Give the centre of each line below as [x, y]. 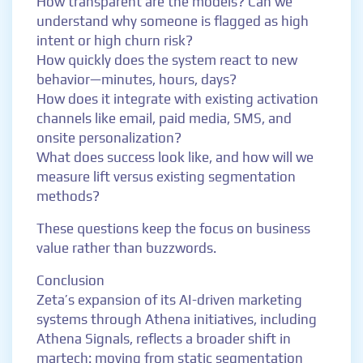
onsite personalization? [109, 138]
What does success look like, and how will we [175, 157]
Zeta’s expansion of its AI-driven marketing [169, 300]
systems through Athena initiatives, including [177, 319]
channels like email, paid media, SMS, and [164, 118]
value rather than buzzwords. [126, 248]
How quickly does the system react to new [167, 60]
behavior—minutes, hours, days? [137, 79]
